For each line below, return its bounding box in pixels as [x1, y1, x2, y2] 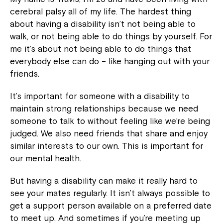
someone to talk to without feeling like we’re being [10, 116, 210, 126]
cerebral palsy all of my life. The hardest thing [10, 6, 191, 17]
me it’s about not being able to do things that [10, 44, 191, 54]
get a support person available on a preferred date [10, 201, 212, 211]
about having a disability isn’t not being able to [10, 19, 196, 29]
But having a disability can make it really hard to [10, 176, 198, 186]
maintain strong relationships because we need [10, 104, 198, 114]
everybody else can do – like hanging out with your [10, 56, 210, 67]
